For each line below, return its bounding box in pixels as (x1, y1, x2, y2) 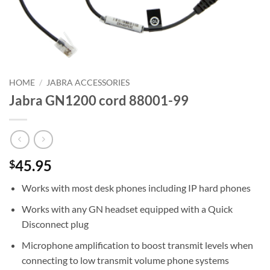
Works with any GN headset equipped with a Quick (21, 203, 233, 215)
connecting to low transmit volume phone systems (21, 254, 229, 266)
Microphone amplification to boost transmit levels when (21, 239, 253, 251)
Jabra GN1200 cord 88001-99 (9, 92, 189, 108)
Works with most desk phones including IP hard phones (21, 182, 251, 194)
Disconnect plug (21, 218, 89, 230)
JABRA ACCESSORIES (46, 78, 130, 87)
